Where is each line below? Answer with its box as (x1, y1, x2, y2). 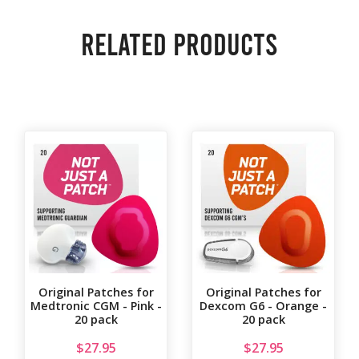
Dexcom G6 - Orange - (200, 298, 327, 314)
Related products (81, 25, 278, 63)
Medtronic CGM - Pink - (30, 298, 162, 314)
